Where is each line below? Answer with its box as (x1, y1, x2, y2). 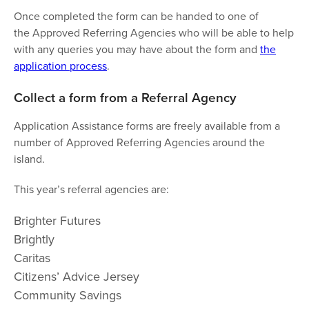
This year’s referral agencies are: (14, 181, 169, 197)
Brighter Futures (14, 212, 101, 230)
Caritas (14, 249, 50, 267)
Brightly (14, 230, 54, 248)
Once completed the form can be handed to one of (14, 8, 259, 24)
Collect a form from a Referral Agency (14, 88, 237, 108)
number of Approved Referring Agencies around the (14, 134, 265, 150)
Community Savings (14, 286, 121, 304)
